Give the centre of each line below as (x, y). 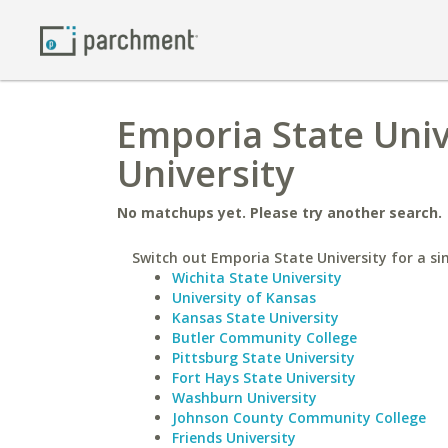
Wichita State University (257, 277)
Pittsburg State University (263, 357)
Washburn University (244, 397)
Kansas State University (255, 317)
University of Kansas (244, 297)
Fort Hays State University (264, 377)
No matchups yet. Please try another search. (279, 212)
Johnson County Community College (299, 417)
